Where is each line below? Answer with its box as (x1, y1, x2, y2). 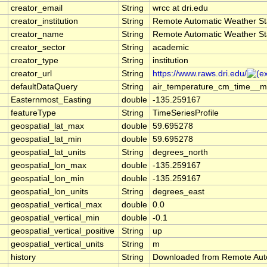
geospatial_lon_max (11, 161, 86, 170)
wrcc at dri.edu (153, 4, 208, 13)
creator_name (11, 30, 64, 39)
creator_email (11, 4, 63, 13)
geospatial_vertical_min (11, 213, 100, 223)
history (11, 253, 36, 262)
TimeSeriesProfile (153, 108, 219, 118)
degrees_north (153, 148, 208, 157)
